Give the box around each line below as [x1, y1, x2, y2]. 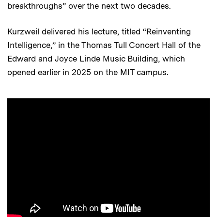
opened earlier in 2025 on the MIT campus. [7, 67, 168, 77]
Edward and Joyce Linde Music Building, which [7, 54, 185, 64]
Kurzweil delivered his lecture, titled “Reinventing [7, 27, 191, 37]
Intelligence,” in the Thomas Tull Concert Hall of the [7, 40, 201, 50]
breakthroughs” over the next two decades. [7, 1, 170, 11]
